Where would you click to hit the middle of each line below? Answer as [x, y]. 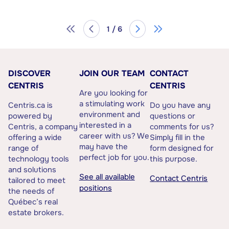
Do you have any [180, 105]
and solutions [32, 169]
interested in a [105, 125]
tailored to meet [37, 180]
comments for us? [182, 127]
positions [95, 188]
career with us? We [114, 136]
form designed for [182, 148]
